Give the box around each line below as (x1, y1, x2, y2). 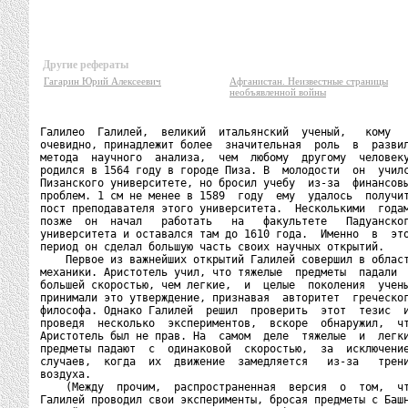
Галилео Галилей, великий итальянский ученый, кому (40, 126, 391, 138)
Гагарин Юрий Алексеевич (44, 76, 161, 87)
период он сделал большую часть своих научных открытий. (40, 240, 384, 253)
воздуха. (40, 368, 91, 381)
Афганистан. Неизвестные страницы (229, 76, 388, 87)
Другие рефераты (43, 58, 128, 71)
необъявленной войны (229, 87, 326, 97)
